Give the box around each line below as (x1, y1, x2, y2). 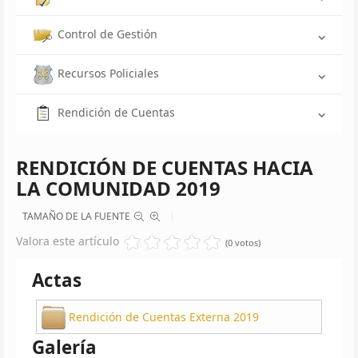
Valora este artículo (16, 233, 119, 249)
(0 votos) (225, 236, 261, 249)
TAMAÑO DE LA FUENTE (22, 209, 130, 223)
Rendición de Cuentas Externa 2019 (69, 308, 259, 324)
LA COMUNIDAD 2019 (16, 174, 221, 201)
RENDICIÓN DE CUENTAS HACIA (16, 153, 313, 181)
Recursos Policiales (58, 66, 159, 81)
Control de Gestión (58, 26, 157, 42)
